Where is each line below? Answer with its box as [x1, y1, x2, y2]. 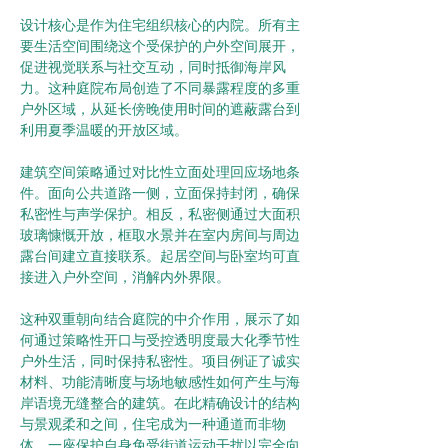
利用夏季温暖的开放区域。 [20, 121, 188, 139]
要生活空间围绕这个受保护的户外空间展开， [20, 37, 300, 55]
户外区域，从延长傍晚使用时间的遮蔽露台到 [20, 100, 300, 118]
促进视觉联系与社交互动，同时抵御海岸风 [20, 58, 286, 76]
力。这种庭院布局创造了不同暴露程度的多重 [20, 79, 300, 97]
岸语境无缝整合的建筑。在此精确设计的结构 [20, 394, 300, 412]
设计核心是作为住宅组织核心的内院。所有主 [20, 16, 300, 34]
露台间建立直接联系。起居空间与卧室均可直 [20, 247, 300, 265]
